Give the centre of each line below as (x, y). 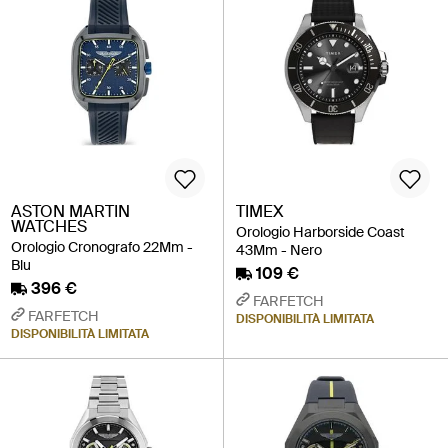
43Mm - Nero (279, 250)
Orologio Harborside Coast (320, 232)
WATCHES (49, 227)
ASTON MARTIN (70, 212)
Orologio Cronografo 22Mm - (102, 247)
